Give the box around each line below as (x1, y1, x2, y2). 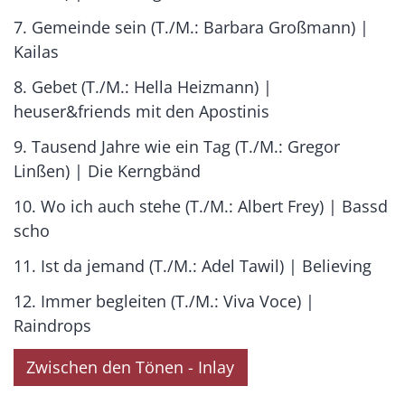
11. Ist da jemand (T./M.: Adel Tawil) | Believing (14, 255, 372, 278)
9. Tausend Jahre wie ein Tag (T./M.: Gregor (14, 136, 340, 158)
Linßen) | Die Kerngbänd (14, 160, 201, 183)
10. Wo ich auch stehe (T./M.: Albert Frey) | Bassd (14, 195, 388, 218)
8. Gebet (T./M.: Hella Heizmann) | (14, 76, 272, 99)
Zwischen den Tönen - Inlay (26, 356, 235, 379)
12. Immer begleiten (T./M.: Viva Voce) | (14, 290, 315, 313)
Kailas (14, 41, 59, 63)
